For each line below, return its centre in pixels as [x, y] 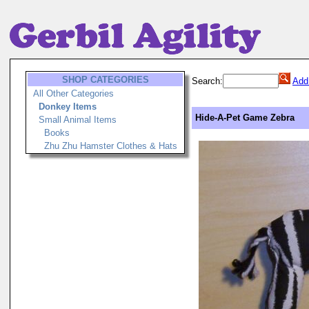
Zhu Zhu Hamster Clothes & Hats [111, 146]
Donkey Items [68, 107]
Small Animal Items [78, 120]
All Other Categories [73, 93]
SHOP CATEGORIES [105, 80]
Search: [207, 81]
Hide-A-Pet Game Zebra [245, 118]
